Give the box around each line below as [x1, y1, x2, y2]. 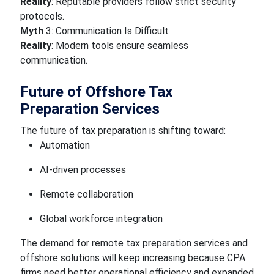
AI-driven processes [39, 164, 126, 176]
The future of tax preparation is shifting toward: [20, 125, 226, 136]
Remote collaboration [39, 188, 133, 200]
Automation [39, 139, 90, 151]
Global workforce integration [39, 213, 163, 224]
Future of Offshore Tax [20, 83, 172, 100]
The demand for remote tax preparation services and [20, 237, 248, 249]
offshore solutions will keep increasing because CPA [20, 252, 245, 264]
